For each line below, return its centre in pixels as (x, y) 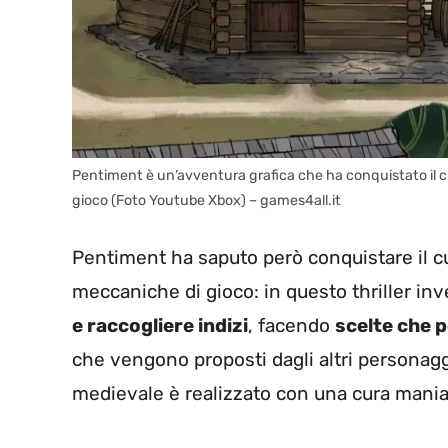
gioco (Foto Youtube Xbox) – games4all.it (206, 200)
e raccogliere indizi (160, 326)
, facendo (291, 326)
